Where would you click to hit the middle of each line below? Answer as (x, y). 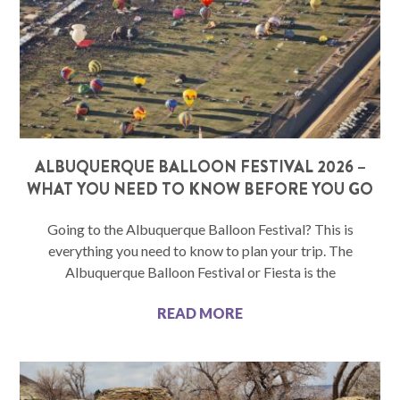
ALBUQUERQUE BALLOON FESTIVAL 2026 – (200, 167)
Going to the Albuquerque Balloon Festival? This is (200, 229)
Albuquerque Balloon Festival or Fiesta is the (200, 272)
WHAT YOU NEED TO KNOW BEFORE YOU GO (200, 190)
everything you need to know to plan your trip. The (200, 251)
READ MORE (200, 313)
